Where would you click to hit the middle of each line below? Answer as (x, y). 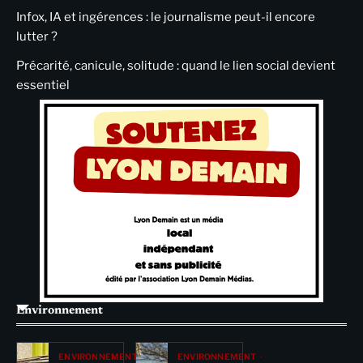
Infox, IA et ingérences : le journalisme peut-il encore (166, 17)
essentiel (43, 85)
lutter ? (37, 36)
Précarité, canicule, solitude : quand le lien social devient (176, 65)
